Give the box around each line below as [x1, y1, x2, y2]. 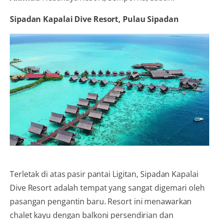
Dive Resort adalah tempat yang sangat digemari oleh [10, 182, 205, 193]
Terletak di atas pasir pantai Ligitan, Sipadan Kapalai [10, 168, 198, 179]
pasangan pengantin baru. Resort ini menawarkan [10, 196, 192, 207]
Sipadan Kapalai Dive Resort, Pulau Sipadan [10, 13, 179, 24]
